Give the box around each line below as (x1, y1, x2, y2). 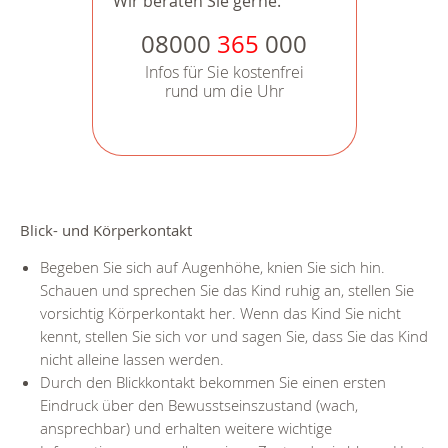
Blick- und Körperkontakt (20, 219, 192, 240)
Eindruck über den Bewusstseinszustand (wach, (40, 395, 358, 416)
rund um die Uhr (164, 79, 284, 102)
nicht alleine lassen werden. (40, 349, 224, 370)
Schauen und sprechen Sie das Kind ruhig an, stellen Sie (40, 280, 414, 301)
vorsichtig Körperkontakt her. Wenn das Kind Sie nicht (40, 303, 401, 324)
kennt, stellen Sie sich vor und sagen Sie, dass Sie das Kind (40, 326, 428, 347)
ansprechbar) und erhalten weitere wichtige (40, 418, 332, 439)
